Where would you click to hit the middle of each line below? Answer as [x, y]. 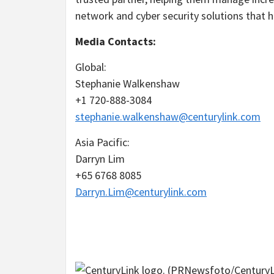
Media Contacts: [116, 41]
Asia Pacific [101, 142]
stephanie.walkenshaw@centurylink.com [168, 116]
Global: [91, 67]
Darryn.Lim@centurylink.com [141, 191]
